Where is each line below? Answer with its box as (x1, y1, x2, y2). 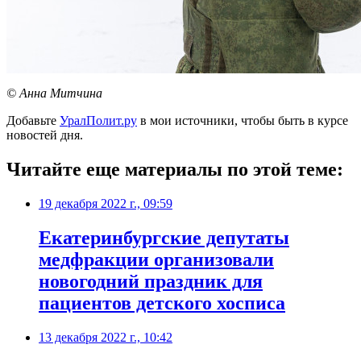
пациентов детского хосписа (39, 292, 285, 313)
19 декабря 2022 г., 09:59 (39, 197, 172, 211)
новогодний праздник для (39, 270, 263, 292)
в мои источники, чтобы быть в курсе (137, 114, 348, 128)
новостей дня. (6, 128, 83, 143)
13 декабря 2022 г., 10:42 (39, 330, 172, 344)
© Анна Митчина (6, 86, 102, 101)
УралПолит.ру (60, 114, 137, 128)
